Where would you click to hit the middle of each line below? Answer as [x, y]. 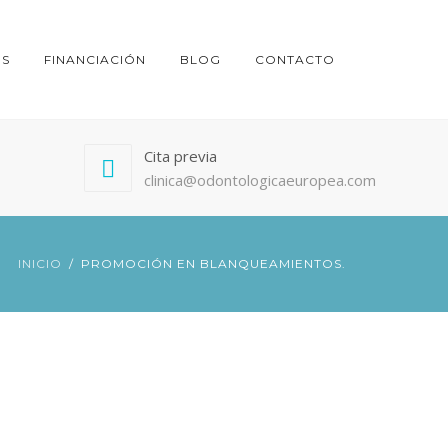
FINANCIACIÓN [95, 59]
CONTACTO [295, 59]
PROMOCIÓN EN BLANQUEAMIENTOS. [213, 263]
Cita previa [180, 156]
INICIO [40, 263]
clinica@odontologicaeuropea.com [259, 180]
